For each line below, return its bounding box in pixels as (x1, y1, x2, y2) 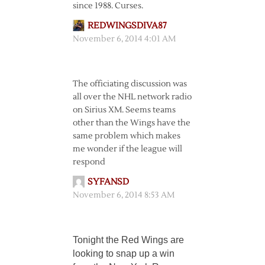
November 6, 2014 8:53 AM (72, 190, 174, 201)
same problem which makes (72, 131, 180, 141)
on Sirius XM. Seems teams (72, 105, 176, 115)
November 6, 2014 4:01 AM (72, 34, 176, 44)
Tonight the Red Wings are (72, 235, 184, 245)
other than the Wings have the (72, 118, 190, 128)
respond (72, 157, 105, 167)
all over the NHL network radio (72, 92, 192, 102)
